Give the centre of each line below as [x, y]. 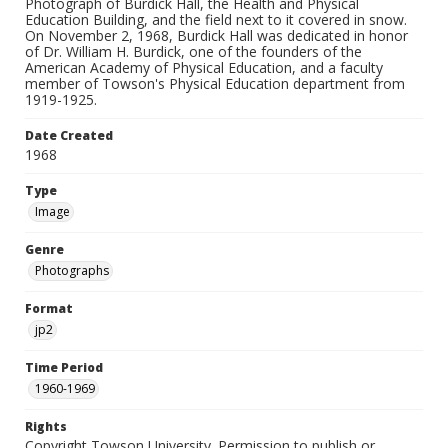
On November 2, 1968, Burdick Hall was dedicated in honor [216, 35]
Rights [46, 426]
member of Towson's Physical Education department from [215, 83]
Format [49, 308]
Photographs [72, 270]
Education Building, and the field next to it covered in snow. [216, 19]
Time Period [64, 367]
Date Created [69, 135]
